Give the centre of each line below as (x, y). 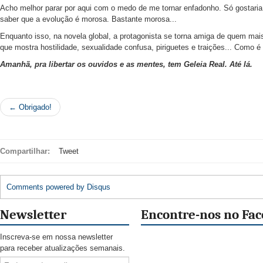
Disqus (99, 187)
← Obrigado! (30, 107)
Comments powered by (47, 187)
